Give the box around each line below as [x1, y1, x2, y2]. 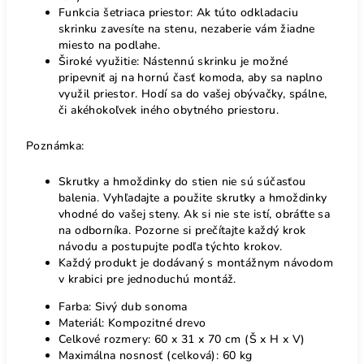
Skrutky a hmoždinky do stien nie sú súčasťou [58, 173, 306, 189]
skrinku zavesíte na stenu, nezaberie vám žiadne [58, 20, 315, 37]
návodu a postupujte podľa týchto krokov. [58, 238, 282, 254]
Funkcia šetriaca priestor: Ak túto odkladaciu [58, 4, 298, 20]
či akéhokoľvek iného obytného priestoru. [58, 102, 279, 118]
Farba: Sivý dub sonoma [58, 298, 188, 314]
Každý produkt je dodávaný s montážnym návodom [58, 254, 333, 271]
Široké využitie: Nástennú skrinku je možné [58, 53, 288, 69]
